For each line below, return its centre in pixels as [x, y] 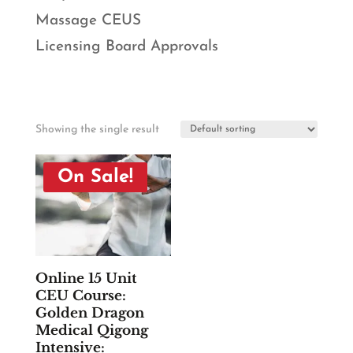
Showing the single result [97, 130]
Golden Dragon [89, 313]
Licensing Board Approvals [126, 47]
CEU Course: [80, 295]
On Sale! [95, 178]
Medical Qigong [91, 330]
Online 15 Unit [86, 278]
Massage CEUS [88, 20]
